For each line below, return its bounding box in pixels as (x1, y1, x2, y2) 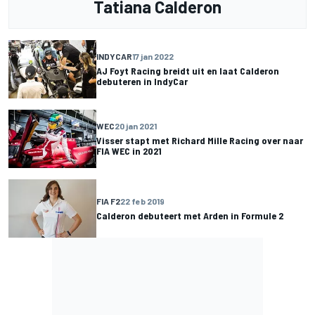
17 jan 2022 (132, 51, 174, 62)
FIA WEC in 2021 (96, 145, 162, 157)
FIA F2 (96, 196, 120, 207)
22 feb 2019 (120, 196, 165, 207)
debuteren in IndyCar (96, 75, 188, 88)
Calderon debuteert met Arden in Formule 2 (96, 210, 283, 222)
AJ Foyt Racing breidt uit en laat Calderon (96, 65, 279, 77)
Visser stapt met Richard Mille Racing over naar (96, 134, 303, 147)
